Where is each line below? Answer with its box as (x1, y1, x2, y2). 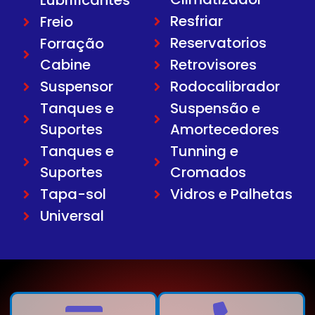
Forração (39, 34, 104, 54)
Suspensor (39, 77, 113, 97)
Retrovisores (170, 55, 257, 75)
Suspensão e (170, 98, 261, 119)
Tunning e (170, 141, 239, 162)
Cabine (39, 55, 91, 75)
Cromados (170, 162, 247, 183)
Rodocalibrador (170, 77, 281, 97)
